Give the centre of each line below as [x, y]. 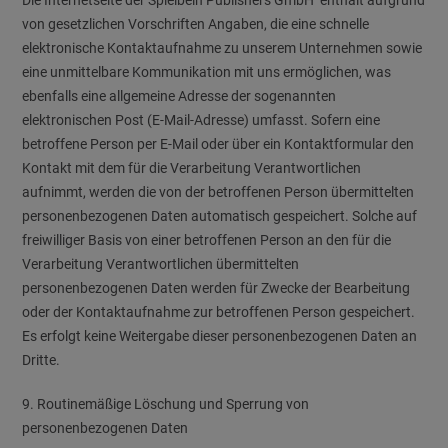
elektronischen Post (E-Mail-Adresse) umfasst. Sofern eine [201, 120]
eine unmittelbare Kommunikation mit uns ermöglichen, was [207, 72]
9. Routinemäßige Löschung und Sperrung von [166, 404]
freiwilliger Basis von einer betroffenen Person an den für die [207, 240]
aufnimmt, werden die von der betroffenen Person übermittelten [218, 192]
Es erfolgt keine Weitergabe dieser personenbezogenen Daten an [220, 336]
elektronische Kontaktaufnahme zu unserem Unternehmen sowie [222, 48]
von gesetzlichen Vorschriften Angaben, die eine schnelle [196, 24]
